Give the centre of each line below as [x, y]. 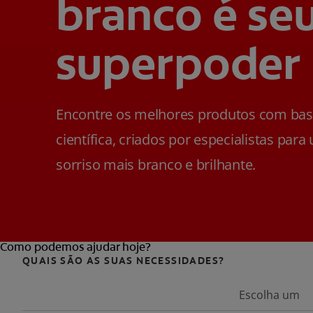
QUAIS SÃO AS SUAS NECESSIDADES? [124, 260]
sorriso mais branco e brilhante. [156, 164]
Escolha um [270, 294]
